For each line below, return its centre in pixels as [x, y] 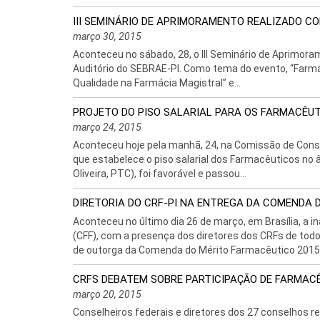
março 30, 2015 [107, 36]
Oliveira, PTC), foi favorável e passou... [160, 174]
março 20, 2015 [107, 294]
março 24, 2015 [107, 127]
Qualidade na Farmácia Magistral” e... [157, 83]
